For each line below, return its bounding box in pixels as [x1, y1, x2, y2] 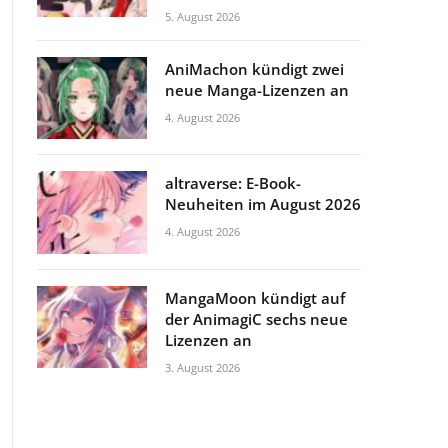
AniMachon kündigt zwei [165, 58, 344, 79]
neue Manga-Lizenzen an [165, 79, 349, 100]
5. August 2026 [165, 8, 240, 24]
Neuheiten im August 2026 [165, 194, 361, 214]
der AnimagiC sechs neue [165, 308, 348, 329]
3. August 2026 [165, 359, 240, 375]
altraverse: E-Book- [165, 173, 301, 193]
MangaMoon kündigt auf [165, 287, 345, 308]
